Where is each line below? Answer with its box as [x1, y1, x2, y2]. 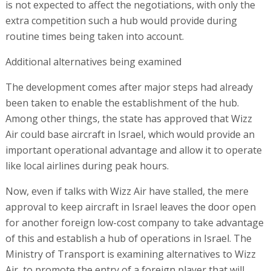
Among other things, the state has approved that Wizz [5, 111, 252, 125]
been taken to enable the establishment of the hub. [5, 96, 239, 109]
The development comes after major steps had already [5, 80, 253, 94]
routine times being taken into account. [5, 29, 184, 43]
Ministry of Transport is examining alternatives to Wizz [5, 247, 256, 261]
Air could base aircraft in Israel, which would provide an [5, 127, 255, 141]
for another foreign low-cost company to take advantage [5, 215, 264, 229]
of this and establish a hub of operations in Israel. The [5, 231, 252, 245]
